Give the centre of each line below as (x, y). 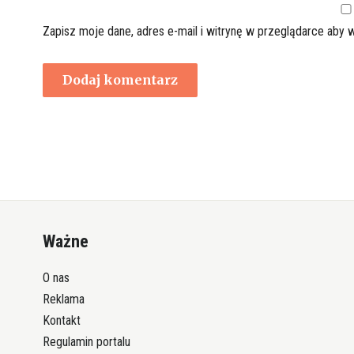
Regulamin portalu (86, 342)
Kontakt (61, 321)
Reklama (63, 299)
